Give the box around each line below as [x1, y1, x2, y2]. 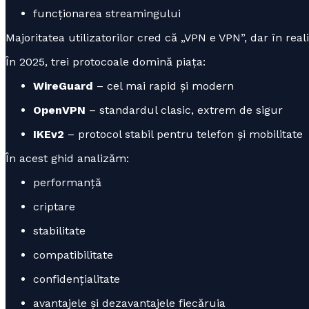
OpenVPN [33, 103, 86, 117]
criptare [33, 199, 75, 213]
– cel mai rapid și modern [93, 79, 234, 92]
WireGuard [33, 79, 93, 92]
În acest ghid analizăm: [6, 151, 129, 165]
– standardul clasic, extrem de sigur [86, 103, 283, 117]
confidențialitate [33, 272, 120, 286]
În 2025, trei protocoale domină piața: [6, 54, 206, 68]
